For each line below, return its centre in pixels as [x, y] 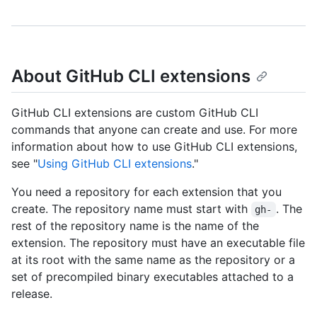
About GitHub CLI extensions [131, 76]
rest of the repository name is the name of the [135, 226]
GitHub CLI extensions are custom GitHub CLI [135, 113]
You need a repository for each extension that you [146, 192]
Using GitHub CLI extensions [115, 164]
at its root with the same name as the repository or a [153, 260]
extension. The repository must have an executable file [158, 243]
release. [32, 294]
